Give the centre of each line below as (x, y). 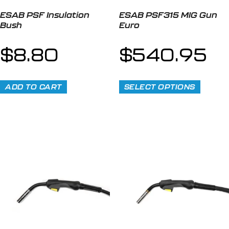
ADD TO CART (33, 86)
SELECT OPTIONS (159, 86)
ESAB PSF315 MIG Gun (168, 15)
